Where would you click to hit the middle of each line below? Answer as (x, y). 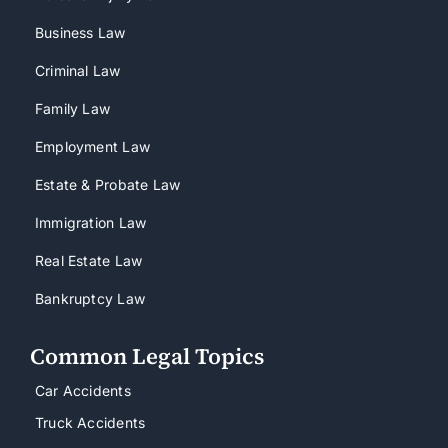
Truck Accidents (90, 423)
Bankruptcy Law (89, 299)
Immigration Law (90, 223)
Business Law (80, 33)
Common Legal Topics (146, 356)
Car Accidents (82, 391)
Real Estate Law (88, 261)
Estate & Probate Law (107, 185)
